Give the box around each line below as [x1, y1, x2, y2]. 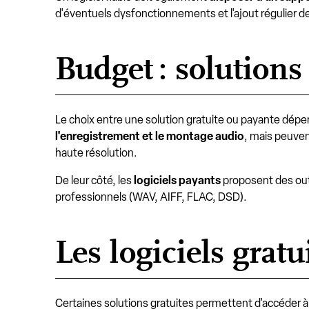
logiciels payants [134, 174, 221, 187]
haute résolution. [55, 146, 137, 159]
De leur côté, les [55, 174, 134, 187]
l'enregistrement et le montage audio [55, 130, 244, 143]
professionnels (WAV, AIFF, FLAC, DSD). [55, 190, 247, 203]
